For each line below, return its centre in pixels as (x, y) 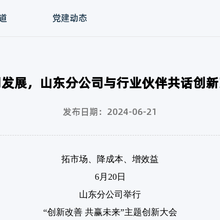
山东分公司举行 (110, 195)
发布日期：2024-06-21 (110, 112)
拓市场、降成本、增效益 (110, 159)
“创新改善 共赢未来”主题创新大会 (110, 212)
